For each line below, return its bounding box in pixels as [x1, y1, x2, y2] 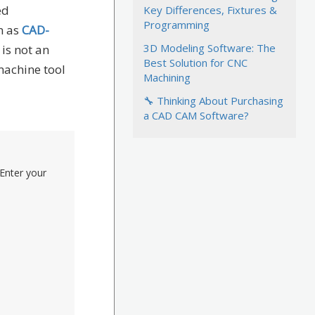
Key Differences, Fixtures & [143, 3, 278, 18]
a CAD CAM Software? [143, 108, 250, 123]
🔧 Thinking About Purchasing [143, 94, 284, 108]
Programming [143, 18, 210, 32]
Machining [143, 70, 191, 85]
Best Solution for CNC [143, 56, 248, 70]
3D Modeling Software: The [143, 41, 276, 56]
